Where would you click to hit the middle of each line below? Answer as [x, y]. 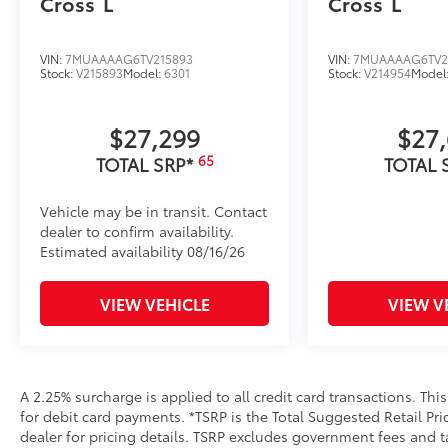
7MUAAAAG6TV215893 [129, 59]
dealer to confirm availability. [137, 231]
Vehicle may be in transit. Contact [153, 211]
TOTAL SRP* [146, 164]
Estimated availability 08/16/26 [142, 251]
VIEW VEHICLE [154, 304]
